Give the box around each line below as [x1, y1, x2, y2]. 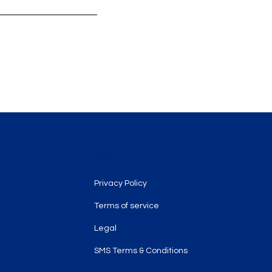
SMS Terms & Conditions [93, 246, 188, 255]
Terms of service [93, 202, 159, 210]
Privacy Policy [93, 179, 147, 188]
